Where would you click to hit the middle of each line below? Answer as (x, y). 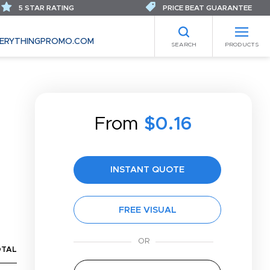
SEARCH (184, 44)
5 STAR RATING (46, 8)
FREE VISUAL (147, 210)
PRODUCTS (241, 44)
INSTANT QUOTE (147, 170)
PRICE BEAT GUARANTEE (206, 8)
